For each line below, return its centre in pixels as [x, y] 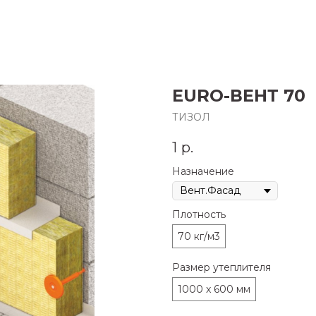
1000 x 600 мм [214, 290]
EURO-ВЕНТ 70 [239, 96]
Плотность [199, 215]
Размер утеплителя [221, 268]
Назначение [203, 172]
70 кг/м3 [199, 237]
